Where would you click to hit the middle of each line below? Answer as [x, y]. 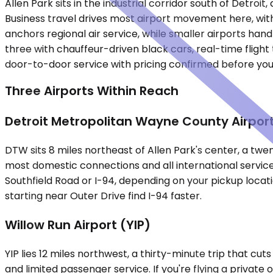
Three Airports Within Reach [92, 91]
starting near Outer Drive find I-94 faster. [103, 196]
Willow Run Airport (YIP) [78, 225]
